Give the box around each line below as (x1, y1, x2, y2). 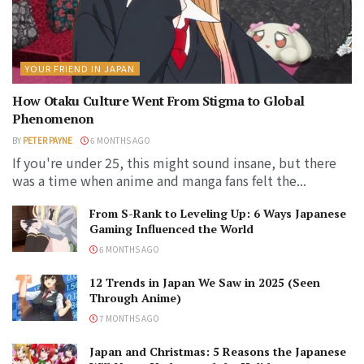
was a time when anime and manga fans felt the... (12, 170, 306, 190)
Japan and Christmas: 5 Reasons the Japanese (89, 343, 346, 359)
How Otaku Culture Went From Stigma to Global (12, 91, 305, 110)
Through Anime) (89, 289, 181, 305)
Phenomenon (12, 109, 94, 128)
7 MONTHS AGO (97, 311, 159, 324)
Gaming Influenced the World (89, 220, 253, 236)
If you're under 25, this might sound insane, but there (12, 152, 336, 172)
